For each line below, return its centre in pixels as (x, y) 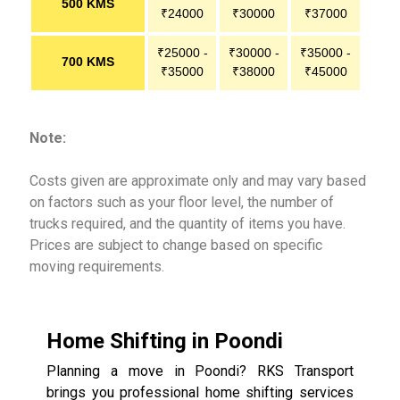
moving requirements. (97, 266)
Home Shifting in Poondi (165, 341)
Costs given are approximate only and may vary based (198, 180)
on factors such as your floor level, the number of (182, 202)
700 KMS (88, 62)
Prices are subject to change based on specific (176, 245)
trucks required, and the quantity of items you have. (187, 223)
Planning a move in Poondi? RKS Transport (200, 371)
